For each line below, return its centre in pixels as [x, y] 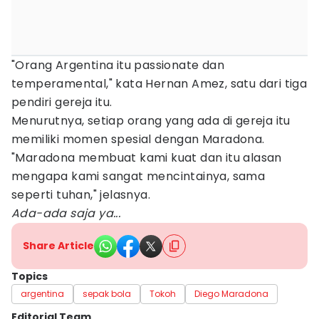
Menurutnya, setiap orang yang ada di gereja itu [151, 121]
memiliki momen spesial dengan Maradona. [138, 139]
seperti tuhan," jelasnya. [83, 195]
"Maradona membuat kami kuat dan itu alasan [147, 158]
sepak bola [107, 294]
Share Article [58, 246]
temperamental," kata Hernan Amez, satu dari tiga [159, 84]
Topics [30, 276]
